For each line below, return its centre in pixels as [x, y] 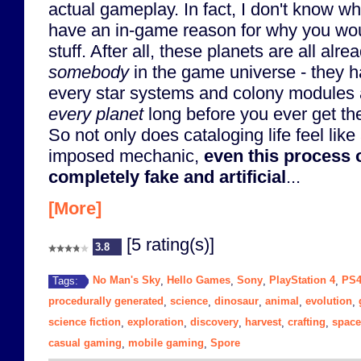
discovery [214, 322]
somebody [89, 72]
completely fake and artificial [167, 176]
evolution [329, 301]
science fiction [85, 322]
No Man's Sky [127, 280]
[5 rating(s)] [168, 244]
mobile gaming [166, 343]
